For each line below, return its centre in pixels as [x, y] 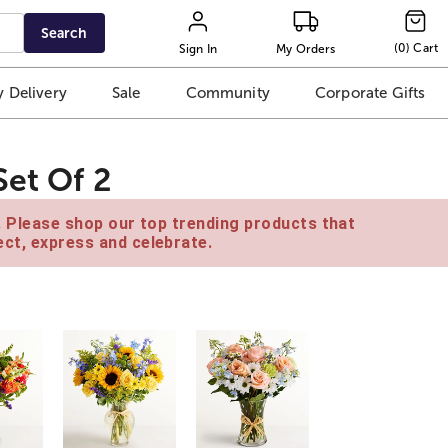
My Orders [306, 48]
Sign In [198, 48]
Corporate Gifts [370, 93]
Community [227, 93]
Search [64, 33]
